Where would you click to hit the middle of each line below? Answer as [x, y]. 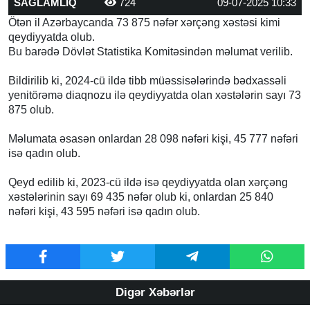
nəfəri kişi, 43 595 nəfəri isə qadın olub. [104, 212]
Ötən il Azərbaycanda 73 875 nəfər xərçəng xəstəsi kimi [144, 23]
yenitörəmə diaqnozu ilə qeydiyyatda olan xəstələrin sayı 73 [155, 95]
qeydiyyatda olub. [52, 37]
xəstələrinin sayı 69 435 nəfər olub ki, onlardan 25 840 [141, 197]
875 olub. [31, 110]
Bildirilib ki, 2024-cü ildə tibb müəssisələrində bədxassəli [147, 81]
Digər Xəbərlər [155, 293]
